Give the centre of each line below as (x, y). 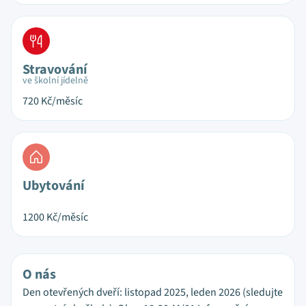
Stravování (55, 70)
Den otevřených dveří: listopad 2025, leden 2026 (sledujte (153, 292)
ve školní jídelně (55, 81)
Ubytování (54, 186)
